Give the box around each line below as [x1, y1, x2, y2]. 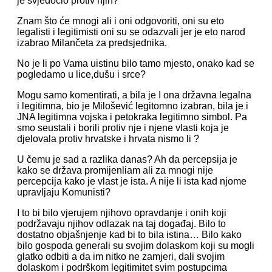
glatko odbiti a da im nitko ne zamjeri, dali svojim [17, 251, 225, 262]
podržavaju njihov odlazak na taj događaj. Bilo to [17, 219, 226, 229]
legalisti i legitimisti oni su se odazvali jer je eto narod [17, 27, 245, 37]
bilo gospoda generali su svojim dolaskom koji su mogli [17, 240, 254, 251]
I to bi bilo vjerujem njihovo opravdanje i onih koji [17, 208, 226, 218]
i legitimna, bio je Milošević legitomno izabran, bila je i [17, 101, 248, 111]
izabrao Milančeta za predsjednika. [17, 38, 167, 48]
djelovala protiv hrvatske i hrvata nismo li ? [17, 134, 199, 144]
